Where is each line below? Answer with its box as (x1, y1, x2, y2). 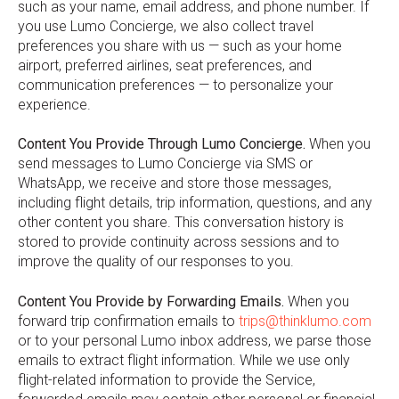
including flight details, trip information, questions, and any (18, 194, 372, 212)
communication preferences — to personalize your (18, 76, 333, 94)
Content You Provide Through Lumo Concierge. (18, 135, 305, 153)
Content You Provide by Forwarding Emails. (18, 292, 284, 310)
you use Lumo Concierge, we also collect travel (18, 17, 313, 35)
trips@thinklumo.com (239, 312, 371, 330)
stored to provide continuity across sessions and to (18, 233, 339, 251)
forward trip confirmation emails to (18, 312, 239, 330)
